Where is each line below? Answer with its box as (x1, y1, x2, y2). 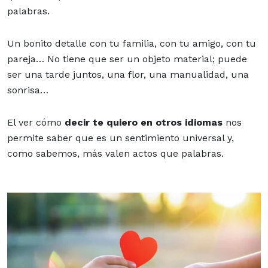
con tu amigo (160, 37, 221, 49)
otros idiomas (156, 116, 223, 128)
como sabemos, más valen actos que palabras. (7, 147, 227, 159)
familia (123, 37, 154, 49)
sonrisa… (7, 84, 51, 96)
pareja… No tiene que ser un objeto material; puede (7, 53, 247, 65)
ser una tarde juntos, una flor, (7, 68, 149, 80)
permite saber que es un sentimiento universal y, (7, 132, 234, 144)
